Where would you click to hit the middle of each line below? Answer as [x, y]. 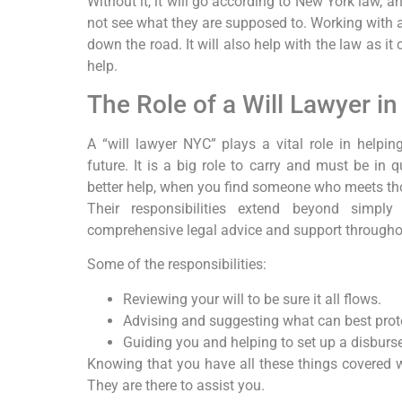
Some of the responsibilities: [176, 265]
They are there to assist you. [175, 385]
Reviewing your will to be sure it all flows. [252, 299]
